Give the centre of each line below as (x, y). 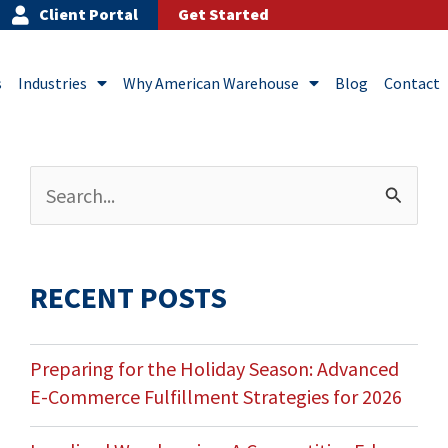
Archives (63, 181)
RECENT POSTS (128, 297)
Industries (52, 83)
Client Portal (89, 14)
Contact (411, 83)
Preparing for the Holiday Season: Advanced (214, 369)
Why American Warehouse (210, 83)
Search (57, 198)
